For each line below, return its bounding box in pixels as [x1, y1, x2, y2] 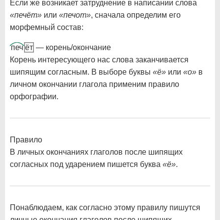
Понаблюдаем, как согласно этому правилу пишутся [10, 203, 200, 212]
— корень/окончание [34, 43, 111, 52]
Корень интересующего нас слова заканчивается [10, 55, 189, 64]
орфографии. [10, 92, 58, 101]
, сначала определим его [91, 11, 181, 20]
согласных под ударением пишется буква [10, 160, 163, 169]
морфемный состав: [10, 23, 83, 32]
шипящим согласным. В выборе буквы [10, 68, 153, 77]
